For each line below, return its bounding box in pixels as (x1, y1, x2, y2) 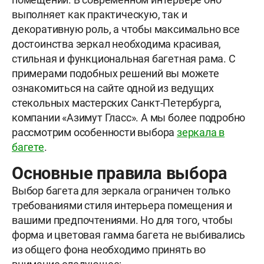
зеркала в (177, 126, 225, 139)
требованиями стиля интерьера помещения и (12, 199, 232, 212)
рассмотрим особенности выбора (12, 126, 177, 139)
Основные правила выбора (12, 163, 227, 184)
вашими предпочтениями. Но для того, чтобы (12, 214, 233, 227)
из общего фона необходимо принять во (12, 243, 206, 256)
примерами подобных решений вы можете (12, 67, 219, 80)
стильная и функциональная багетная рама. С (12, 52, 236, 65)
